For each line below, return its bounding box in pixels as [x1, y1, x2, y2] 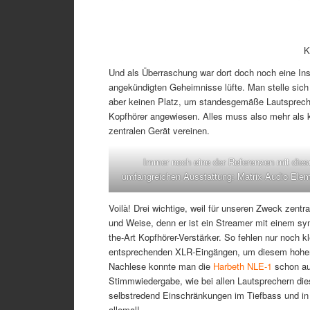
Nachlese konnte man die [109, 259, 213, 273]
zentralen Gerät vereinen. [109, 124, 210, 138]
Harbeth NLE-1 [213, 259, 272, 273]
